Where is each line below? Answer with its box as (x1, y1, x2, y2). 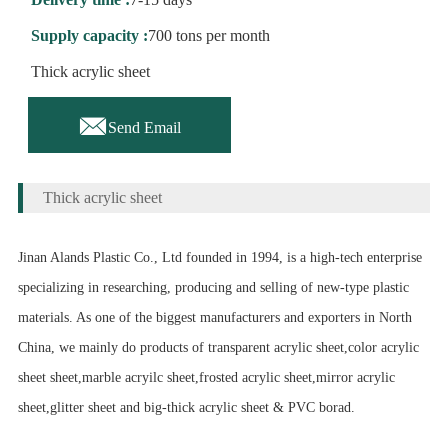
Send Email (107, 119, 181, 137)
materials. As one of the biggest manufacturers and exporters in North (17, 310, 412, 326)
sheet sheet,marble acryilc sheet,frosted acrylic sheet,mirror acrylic (17, 370, 395, 386)
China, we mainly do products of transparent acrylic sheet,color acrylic (17, 340, 419, 356)
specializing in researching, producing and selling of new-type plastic (17, 280, 409, 296)
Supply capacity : (30, 27, 148, 44)
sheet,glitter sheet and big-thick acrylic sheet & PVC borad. (17, 400, 355, 416)
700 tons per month (147, 27, 270, 44)
